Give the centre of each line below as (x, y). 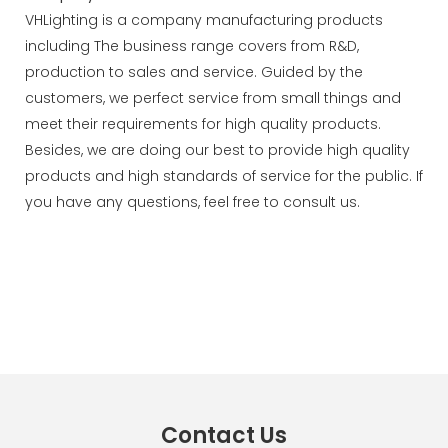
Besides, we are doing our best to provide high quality (217, 149)
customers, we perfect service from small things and (213, 97)
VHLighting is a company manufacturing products (204, 19)
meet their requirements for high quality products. (203, 123)
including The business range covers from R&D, (192, 45)
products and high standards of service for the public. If (224, 175)
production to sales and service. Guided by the (194, 71)
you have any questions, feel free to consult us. (192, 201)
